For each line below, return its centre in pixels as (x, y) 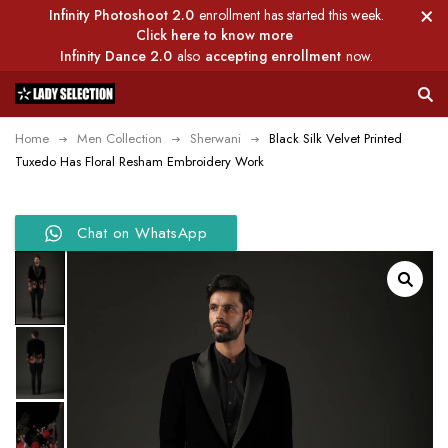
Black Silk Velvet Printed (335, 138)
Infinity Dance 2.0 (116, 56)
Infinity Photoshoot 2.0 (121, 15)
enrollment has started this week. (291, 15)
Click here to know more (214, 35)
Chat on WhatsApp (142, 233)
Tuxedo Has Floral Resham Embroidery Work (139, 161)
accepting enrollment (273, 56)
